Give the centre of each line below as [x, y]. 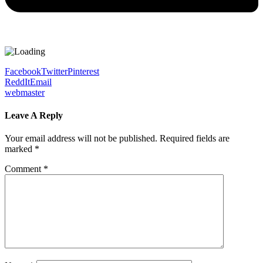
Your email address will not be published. [81, 139]
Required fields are [195, 139]
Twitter [54, 71]
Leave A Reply [34, 116]
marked [20, 149]
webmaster [25, 92]
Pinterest [83, 71]
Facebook [23, 71]
